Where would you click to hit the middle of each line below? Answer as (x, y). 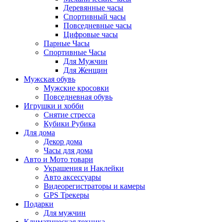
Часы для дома (68, 150)
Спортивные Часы (75, 52)
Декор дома (63, 141)
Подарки (39, 204)
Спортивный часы (95, 17)
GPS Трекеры (66, 195)
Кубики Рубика (70, 124)
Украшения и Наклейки (84, 168)
